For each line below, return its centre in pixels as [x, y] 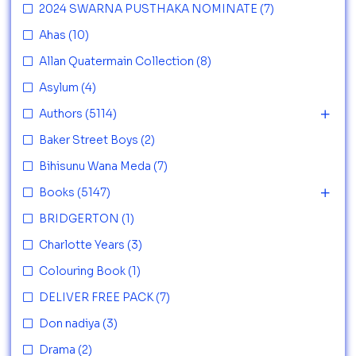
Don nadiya [70, 323]
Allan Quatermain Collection [116, 61]
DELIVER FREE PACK [96, 297]
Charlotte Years [82, 245]
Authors [61, 114]
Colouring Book [82, 271]
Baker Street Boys [89, 140]
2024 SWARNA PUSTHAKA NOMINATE [148, 9]
